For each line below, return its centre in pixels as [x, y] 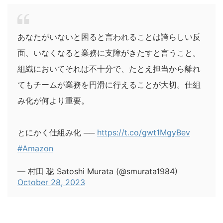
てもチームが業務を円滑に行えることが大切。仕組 [109, 84]
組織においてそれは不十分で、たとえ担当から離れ [109, 68]
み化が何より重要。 [53, 100]
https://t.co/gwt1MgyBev [144, 132]
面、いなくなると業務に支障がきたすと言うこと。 [109, 53]
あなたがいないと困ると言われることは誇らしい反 [109, 37]
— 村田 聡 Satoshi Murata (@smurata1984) [98, 171]
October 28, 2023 [51, 182]
